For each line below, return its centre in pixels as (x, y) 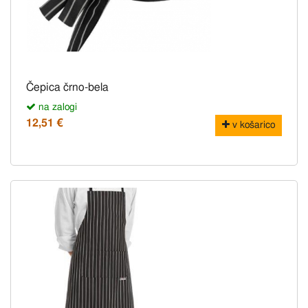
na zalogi (56, 108)
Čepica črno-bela (67, 88)
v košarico (252, 125)
